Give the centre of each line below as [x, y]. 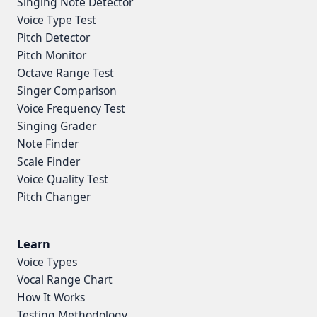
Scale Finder [48, 162]
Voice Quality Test [63, 179]
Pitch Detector [53, 38]
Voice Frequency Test [71, 109]
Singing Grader [57, 126]
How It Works [51, 298]
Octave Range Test [65, 73]
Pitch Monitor [52, 56]
